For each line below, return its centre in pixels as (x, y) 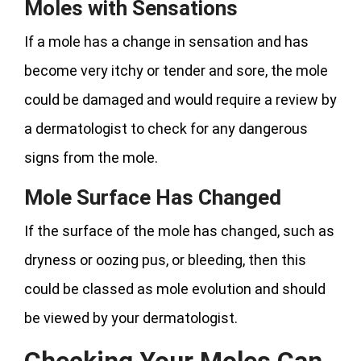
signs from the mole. (91, 157)
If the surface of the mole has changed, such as (179, 230)
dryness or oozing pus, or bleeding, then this (165, 259)
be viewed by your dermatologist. (131, 317)
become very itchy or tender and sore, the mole (176, 70)
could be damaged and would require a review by (180, 99)
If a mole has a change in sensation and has (166, 41)
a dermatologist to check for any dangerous (166, 128)
